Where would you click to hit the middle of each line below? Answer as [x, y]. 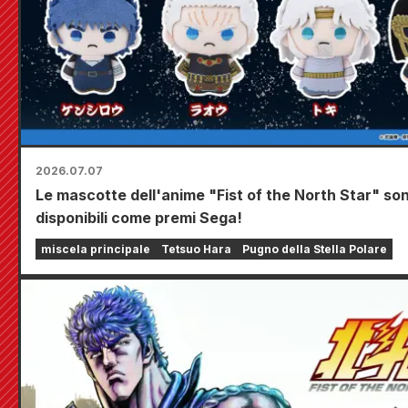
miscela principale [96, 250]
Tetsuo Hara [196, 250]
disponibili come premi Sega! [139, 218]
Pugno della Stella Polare [315, 250]
